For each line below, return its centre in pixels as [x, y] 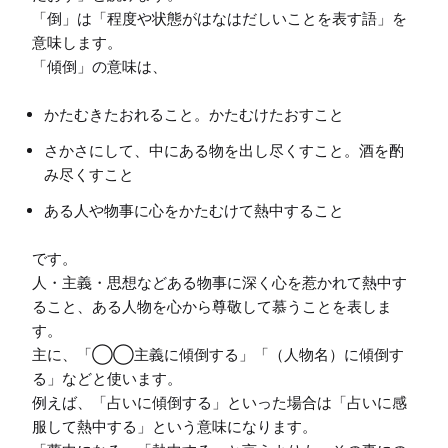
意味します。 [77, 43]
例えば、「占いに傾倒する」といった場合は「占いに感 [219, 403]
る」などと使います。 [107, 379]
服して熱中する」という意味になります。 [174, 427]
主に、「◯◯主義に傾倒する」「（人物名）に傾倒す [218, 355]
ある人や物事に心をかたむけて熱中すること [194, 211]
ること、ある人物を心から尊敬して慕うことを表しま [212, 307]
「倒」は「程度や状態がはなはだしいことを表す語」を [219, 19]
